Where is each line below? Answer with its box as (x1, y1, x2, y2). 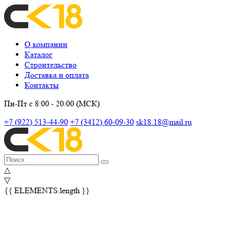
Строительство (25, 60, 77, 70)
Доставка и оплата (25, 70, 89, 80)
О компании (25, 39, 67, 49)
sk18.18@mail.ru (136, 117, 192, 127)
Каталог (25, 50, 53, 59)
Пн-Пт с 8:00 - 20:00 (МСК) (4, 99, 100, 108)
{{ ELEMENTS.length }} (4, 186, 90, 195)
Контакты (25, 80, 59, 90)
